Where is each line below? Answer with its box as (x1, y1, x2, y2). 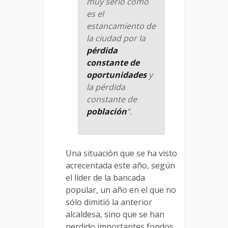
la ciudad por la (87, 33, 146, 44)
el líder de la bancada (66, 172, 145, 184)
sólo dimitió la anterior (66, 196, 152, 208)
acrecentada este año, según (66, 160, 175, 172)
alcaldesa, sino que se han (66, 209, 164, 220)
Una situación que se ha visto (66, 148, 177, 159)
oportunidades (87, 69, 147, 81)
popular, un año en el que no (66, 184, 176, 196)
